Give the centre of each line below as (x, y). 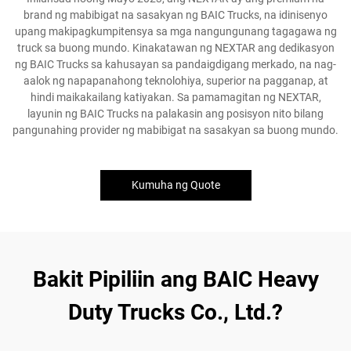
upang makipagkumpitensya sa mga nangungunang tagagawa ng (175, 31)
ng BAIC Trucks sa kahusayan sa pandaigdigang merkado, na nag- (175, 64)
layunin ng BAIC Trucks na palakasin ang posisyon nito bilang (175, 114)
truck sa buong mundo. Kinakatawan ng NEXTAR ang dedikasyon (175, 48)
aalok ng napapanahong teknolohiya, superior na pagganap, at (175, 81)
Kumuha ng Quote (175, 185)
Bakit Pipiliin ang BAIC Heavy (175, 279)
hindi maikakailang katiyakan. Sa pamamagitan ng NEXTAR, (175, 97)
